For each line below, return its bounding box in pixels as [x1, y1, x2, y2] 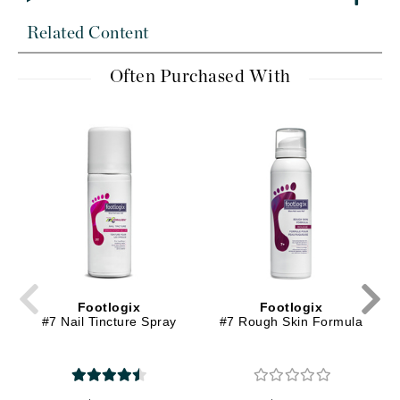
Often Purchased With [109, 68, 291, 86]
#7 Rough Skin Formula [219, 313, 363, 329]
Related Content [27, 25, 149, 42]
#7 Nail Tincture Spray [41, 313, 177, 329]
